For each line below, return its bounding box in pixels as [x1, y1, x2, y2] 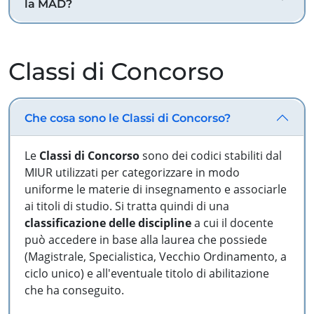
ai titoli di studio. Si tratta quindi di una [25, 198, 229, 214]
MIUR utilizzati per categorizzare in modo [25, 165, 240, 180]
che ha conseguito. [25, 282, 124, 298]
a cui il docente [191, 215, 273, 231]
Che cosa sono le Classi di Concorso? [25, 111, 231, 125]
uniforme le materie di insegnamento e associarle [25, 182, 287, 197]
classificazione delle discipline [25, 215, 191, 231]
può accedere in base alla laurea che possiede [25, 232, 267, 247]
